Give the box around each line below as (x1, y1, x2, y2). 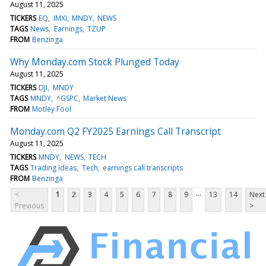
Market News (83, 93, 126, 103)
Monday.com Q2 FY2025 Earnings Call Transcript (10, 124, 221, 138)
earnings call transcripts (102, 162, 183, 173)
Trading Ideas (30, 162, 77, 173)
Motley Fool (32, 103, 72, 114)
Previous (15, 200, 44, 211)
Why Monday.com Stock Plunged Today (10, 55, 179, 68)
